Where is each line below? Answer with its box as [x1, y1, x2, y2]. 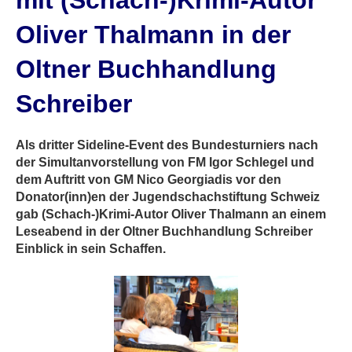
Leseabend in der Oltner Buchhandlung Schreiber [16, 225, 313, 238]
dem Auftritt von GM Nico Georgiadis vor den [16, 173, 281, 186]
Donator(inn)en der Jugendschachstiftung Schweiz [16, 190, 320, 203]
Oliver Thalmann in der [16, 20, 291, 49]
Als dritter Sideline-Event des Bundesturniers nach [16, 138, 318, 152]
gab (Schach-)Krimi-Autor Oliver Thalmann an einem [16, 207, 326, 221]
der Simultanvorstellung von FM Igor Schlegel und [16, 156, 314, 169]
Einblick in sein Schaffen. [16, 242, 166, 255]
